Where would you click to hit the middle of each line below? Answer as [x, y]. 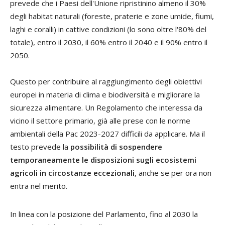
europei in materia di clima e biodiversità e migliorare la [105, 94]
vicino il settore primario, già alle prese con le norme [100, 120]
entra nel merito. [39, 186]
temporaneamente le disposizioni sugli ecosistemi [103, 159]
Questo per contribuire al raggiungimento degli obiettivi [106, 81]
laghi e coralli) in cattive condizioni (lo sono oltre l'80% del [108, 29]
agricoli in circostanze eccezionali [72, 173]
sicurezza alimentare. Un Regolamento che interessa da [106, 107]
